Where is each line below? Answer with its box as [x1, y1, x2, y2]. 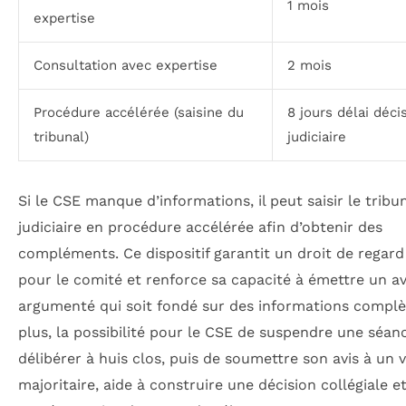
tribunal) [34, 128, 89, 145]
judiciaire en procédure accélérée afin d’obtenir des [18, 217, 382, 236]
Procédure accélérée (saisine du [34, 103, 244, 121]
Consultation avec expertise [34, 56, 217, 73]
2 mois [287, 56, 332, 73]
